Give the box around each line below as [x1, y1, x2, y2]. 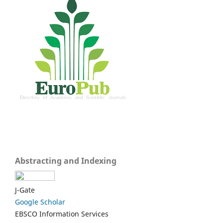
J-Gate [15, 185, 35, 195]
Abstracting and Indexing [15, 155, 116, 166]
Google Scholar [15, 197, 65, 207]
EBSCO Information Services [15, 209, 109, 219]
